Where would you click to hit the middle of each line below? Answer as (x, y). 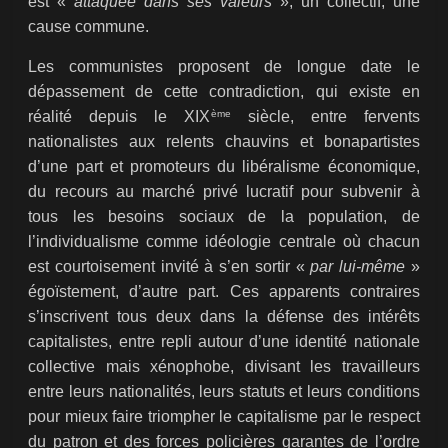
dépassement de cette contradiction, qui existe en (224, 92)
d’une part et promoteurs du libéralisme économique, (224, 167)
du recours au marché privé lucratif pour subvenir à (224, 192)
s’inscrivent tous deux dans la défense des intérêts (224, 317)
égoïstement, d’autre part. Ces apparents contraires (224, 292)
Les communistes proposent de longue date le (224, 67)
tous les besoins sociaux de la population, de (224, 217)
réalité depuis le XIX (119, 117)
